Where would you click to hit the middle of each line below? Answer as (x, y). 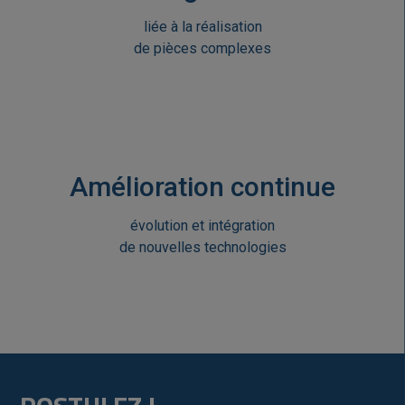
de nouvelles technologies (202, 247)
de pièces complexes (202, 48)
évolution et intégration (202, 226)
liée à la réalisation (202, 27)
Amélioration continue (202, 187)
